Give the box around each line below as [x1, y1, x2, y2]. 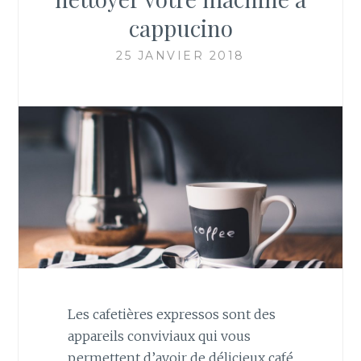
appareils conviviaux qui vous [67, 327, 251, 344]
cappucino [128, 12, 233, 43]
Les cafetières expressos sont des [67, 305, 276, 322]
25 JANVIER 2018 [116, 48, 245, 63]
